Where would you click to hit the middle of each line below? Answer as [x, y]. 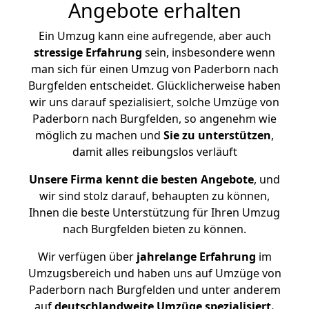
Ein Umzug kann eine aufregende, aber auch [154, 36]
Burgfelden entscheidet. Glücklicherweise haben [154, 86]
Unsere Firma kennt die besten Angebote [141, 179]
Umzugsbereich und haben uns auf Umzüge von [154, 273]
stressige [58, 52]
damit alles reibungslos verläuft [154, 152]
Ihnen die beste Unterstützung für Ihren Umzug [154, 212]
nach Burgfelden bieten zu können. [154, 229]
